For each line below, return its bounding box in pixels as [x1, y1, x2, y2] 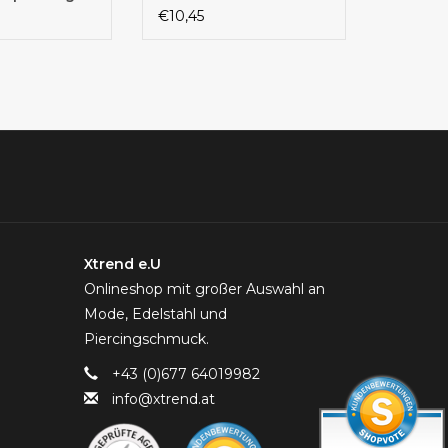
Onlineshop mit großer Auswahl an [83, 279, 325, 298]
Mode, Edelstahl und [83, 304, 227, 323]
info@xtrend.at [111, 389, 215, 408]
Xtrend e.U [83, 254, 161, 273]
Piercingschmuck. [83, 329, 209, 348]
